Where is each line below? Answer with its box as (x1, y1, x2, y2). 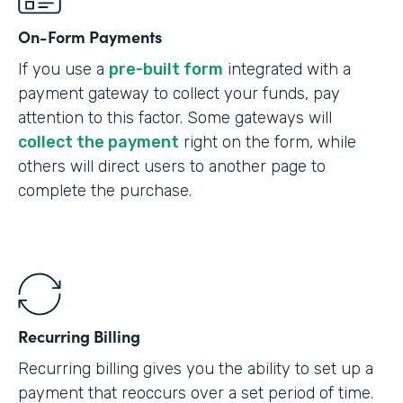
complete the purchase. (18, 180, 192, 201)
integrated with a (223, 58, 351, 79)
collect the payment (18, 131, 179, 152)
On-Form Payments (18, 24, 162, 48)
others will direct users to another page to (18, 156, 326, 176)
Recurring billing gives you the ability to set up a (18, 358, 373, 379)
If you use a (18, 58, 109, 79)
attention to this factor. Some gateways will (18, 107, 332, 128)
